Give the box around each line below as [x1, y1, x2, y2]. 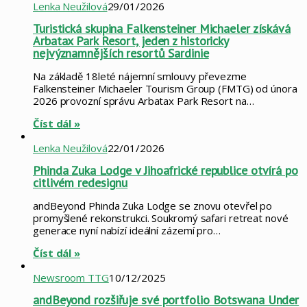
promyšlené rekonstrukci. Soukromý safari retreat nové [33, 210, 288, 225]
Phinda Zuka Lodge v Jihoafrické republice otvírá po [33, 162, 298, 178]
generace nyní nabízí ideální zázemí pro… [33, 223, 221, 237]
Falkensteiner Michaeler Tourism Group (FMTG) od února [33, 81, 297, 95]
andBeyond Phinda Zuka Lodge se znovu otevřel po [33, 198, 273, 212]
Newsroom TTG [33, 270, 109, 284]
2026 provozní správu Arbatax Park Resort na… [33, 93, 254, 108]
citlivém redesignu [33, 174, 128, 191]
